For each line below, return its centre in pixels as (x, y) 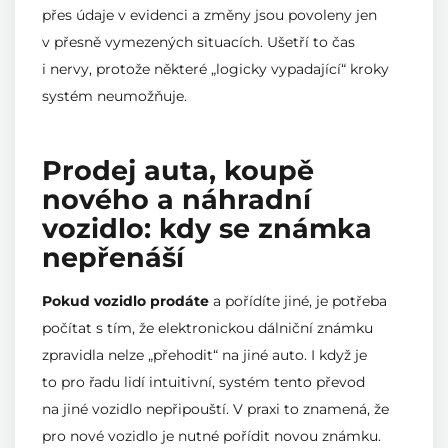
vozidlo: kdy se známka (207, 228)
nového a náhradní (176, 199)
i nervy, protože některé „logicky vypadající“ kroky (215, 69)
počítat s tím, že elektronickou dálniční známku (207, 328)
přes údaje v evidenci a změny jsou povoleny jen (209, 15)
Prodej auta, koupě (178, 170)
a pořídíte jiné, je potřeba (298, 301)
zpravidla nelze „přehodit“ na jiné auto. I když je (204, 355)
